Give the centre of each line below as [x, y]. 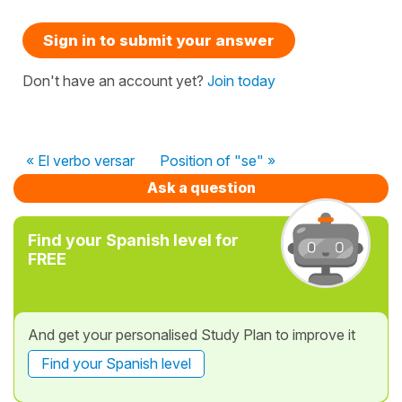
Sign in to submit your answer [159, 40]
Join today [241, 80]
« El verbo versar [80, 160]
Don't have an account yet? [115, 80]
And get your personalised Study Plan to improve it [192, 334]
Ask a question [201, 187]
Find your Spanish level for [133, 240]
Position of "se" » [218, 160]
